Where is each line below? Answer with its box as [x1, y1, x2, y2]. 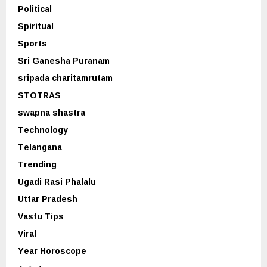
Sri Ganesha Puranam [18, 52, 110, 69]
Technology [18, 121, 68, 138]
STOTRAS [18, 86, 61, 103]
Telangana [18, 138, 62, 155]
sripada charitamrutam [18, 69, 113, 86]
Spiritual [18, 17, 54, 34]
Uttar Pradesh [18, 190, 77, 207]
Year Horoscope [18, 242, 86, 259]
